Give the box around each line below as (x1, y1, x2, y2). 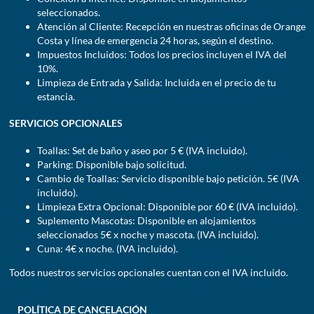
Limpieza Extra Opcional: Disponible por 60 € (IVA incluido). (36, 200, 298, 213)
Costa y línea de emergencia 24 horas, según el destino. (36, 34, 273, 46)
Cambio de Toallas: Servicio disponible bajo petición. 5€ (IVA (36, 172, 299, 185)
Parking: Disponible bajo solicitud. (36, 158, 186, 171)
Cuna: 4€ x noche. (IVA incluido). (36, 243, 178, 255)
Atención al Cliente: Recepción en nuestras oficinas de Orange (36, 20, 306, 32)
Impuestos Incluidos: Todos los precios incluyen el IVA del (36, 48, 287, 60)
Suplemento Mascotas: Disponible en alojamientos (36, 214, 256, 227)
